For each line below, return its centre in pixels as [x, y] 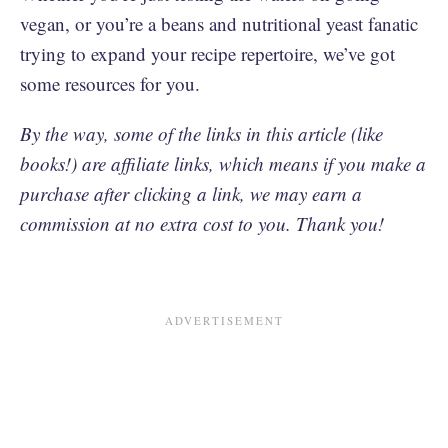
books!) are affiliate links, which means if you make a [223, 163]
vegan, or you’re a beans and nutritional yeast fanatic [219, 23]
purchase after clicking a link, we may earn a [191, 193]
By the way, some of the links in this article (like [201, 133]
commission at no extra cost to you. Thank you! [202, 223]
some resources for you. [113, 83]
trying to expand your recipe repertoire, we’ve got [207, 53]
